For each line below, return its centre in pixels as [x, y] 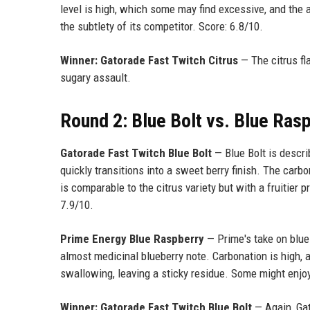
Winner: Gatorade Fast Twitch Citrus [149, 60]
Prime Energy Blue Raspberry [132, 238]
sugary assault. [95, 77]
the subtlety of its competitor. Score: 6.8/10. [162, 26]
